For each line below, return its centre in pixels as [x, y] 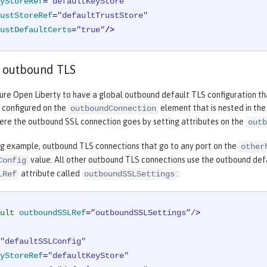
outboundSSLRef [52, 212]
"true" [91, 30]
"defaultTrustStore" [103, 15]
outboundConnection [113, 108]
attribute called [50, 173]
